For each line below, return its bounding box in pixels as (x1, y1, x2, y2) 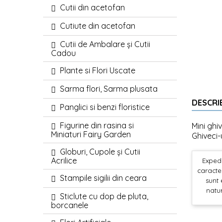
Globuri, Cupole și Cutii (60, 147, 140, 157)
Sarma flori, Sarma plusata (60, 84, 158, 94)
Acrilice (51, 156, 77, 166)
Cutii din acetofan (60, 2, 125, 12)
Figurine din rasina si (60, 120, 134, 130)
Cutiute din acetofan (60, 21, 135, 31)
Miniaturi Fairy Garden (51, 129, 131, 139)
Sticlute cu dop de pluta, (60, 191, 148, 201)
